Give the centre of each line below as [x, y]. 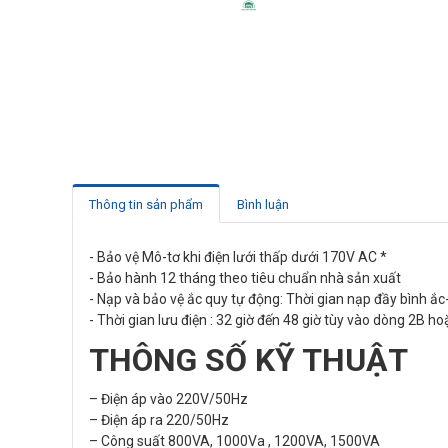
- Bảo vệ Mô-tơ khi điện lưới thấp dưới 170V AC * [238, 257]
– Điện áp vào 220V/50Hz [168, 399]
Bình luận [263, 204]
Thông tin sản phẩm [146, 204]
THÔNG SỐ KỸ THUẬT [248, 360]
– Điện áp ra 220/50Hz [159, 420]
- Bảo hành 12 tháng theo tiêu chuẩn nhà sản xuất [245, 278]
